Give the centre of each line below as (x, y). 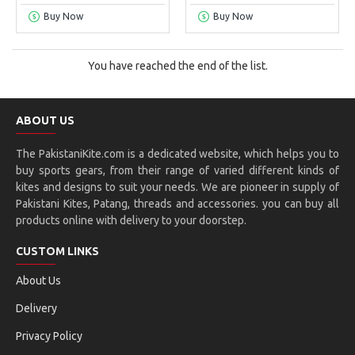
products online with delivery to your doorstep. (131, 220)
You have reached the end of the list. (177, 65)
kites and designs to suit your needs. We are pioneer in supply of (177, 187)
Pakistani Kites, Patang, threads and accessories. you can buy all (177, 204)
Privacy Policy (49, 336)
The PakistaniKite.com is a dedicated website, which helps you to (177, 154)
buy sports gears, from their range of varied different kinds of (177, 170)
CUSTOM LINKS (57, 251)
